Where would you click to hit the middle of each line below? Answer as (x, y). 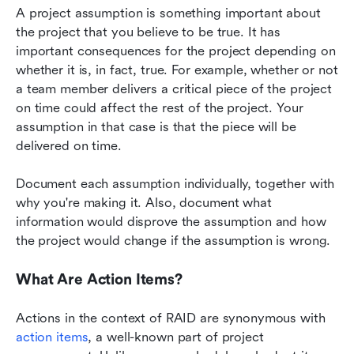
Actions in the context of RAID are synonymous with (171, 318)
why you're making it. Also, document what (144, 202)
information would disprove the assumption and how (171, 221)
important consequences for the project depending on (176, 51)
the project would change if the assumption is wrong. (173, 240)
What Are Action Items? (99, 279)
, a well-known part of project (176, 337)
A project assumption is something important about (168, 13)
